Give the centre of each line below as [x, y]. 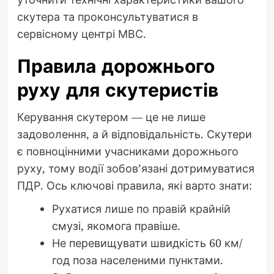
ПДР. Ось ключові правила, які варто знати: [134, 186]
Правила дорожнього [116, 67]
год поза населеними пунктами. [137, 260]
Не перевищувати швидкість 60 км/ [147, 243]
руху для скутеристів [117, 91]
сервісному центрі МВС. [81, 34]
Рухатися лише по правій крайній [141, 209]
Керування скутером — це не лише [111, 117]
